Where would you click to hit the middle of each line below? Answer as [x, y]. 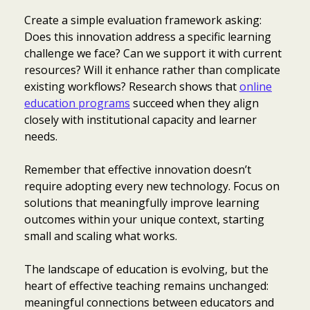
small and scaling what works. [101, 236]
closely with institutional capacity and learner [140, 119]
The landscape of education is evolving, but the [146, 269]
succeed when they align [194, 103]
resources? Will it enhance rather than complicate [152, 70]
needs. [41, 136]
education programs [77, 103]
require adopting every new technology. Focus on [152, 186]
